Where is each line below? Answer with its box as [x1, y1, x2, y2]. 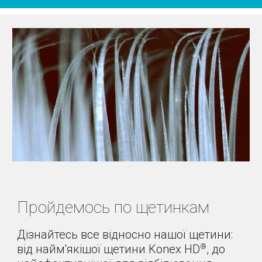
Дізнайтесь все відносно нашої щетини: [17, 227, 233, 242]
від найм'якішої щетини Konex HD [17, 242, 201, 256]
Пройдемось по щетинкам [17, 197, 210, 217]
